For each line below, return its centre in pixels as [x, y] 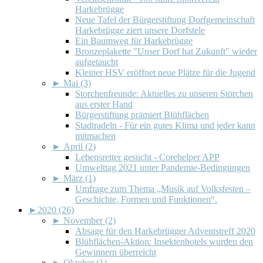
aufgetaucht [97, 62]
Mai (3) [77, 83]
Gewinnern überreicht [116, 252]
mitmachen [95, 136]
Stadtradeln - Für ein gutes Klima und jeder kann [165, 125]
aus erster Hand [104, 104]
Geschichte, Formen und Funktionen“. [146, 199]
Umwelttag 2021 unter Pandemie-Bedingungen [163, 167]
